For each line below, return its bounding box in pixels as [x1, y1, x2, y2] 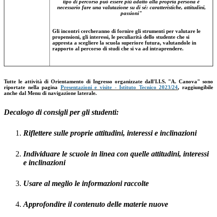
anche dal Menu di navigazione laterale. [4, 90, 97, 96]
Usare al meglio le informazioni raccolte [23, 179, 149, 187]
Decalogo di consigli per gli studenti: [4, 108, 119, 117]
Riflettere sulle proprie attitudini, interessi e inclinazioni [23, 129, 197, 138]
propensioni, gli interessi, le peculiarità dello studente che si [52, 34, 189, 40]
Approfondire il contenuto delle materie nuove [23, 200, 168, 208]
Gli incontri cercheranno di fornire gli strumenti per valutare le [52, 28, 201, 34]
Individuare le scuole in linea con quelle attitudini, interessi [23, 150, 209, 158]
